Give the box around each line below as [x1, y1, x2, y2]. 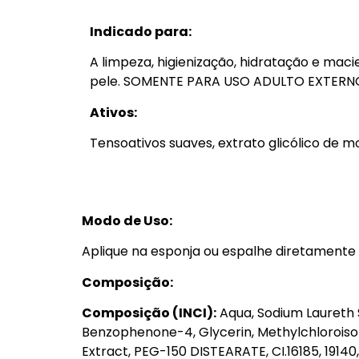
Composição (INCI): [82, 304, 216, 323]
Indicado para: [90, 22, 192, 41]
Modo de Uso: [82, 212, 172, 230]
